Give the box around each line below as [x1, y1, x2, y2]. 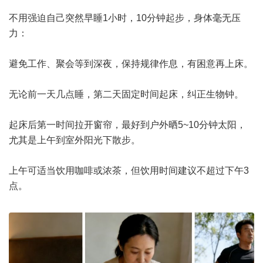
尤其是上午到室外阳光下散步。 [9, 135, 140, 145]
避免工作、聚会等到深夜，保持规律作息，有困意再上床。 [9, 59, 253, 69]
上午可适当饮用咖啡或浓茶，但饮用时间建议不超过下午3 [9, 166, 249, 176]
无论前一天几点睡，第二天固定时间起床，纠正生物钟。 [9, 89, 244, 99]
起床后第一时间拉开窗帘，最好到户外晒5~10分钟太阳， [9, 120, 246, 130]
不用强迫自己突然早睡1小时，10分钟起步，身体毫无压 [9, 13, 241, 23]
